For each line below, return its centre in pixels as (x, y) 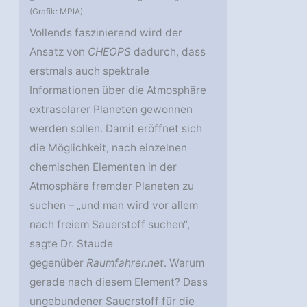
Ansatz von (59, 52)
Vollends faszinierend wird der (106, 33)
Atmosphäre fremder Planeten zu (112, 186)
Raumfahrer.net (125, 263)
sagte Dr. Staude (72, 244)
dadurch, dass (169, 52)
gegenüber (58, 263)
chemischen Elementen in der (103, 167)
